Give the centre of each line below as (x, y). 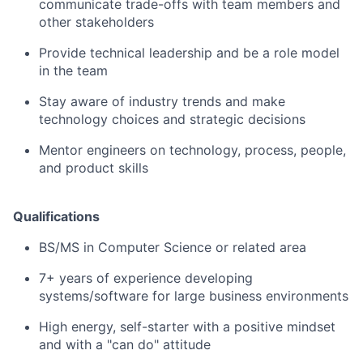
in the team (73, 70)
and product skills (94, 167)
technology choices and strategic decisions (172, 119)
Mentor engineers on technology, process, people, (192, 149)
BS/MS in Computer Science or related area (173, 247)
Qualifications (56, 216)
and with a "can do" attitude (125, 344)
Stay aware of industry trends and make (162, 101)
